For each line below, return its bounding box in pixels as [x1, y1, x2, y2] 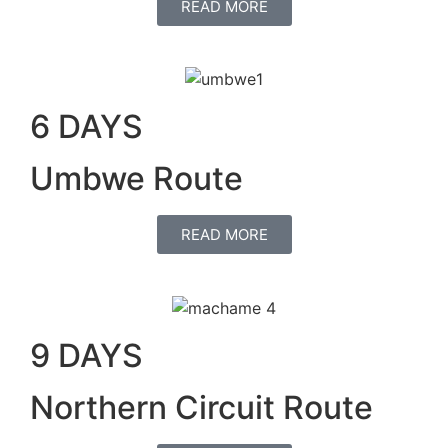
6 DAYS [30, 107, 143, 147]
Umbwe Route [30, 159, 243, 199]
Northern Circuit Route [30, 388, 373, 428]
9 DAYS [30, 336, 143, 376]
